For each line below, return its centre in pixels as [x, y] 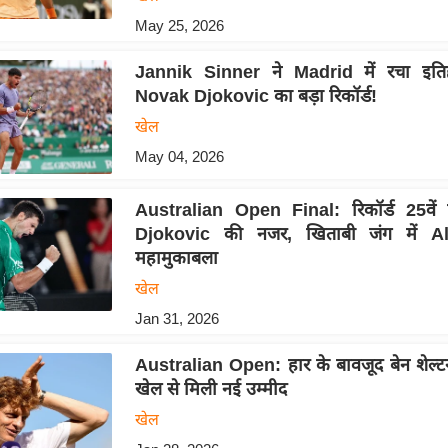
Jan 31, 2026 [176, 318]
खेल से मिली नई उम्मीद [210, 388]
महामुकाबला [176, 257]
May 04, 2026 [179, 157]
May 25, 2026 [179, 26]
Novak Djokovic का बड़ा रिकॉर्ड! [255, 96]
